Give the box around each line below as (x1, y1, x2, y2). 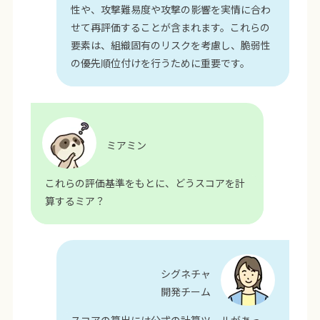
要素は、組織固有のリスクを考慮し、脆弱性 (71, 38, 271, 53)
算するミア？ (44, 193, 105, 208)
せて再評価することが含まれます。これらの (71, 20, 271, 35)
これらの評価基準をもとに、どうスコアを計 (44, 175, 245, 190)
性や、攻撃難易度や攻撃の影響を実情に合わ (71, 2, 271, 17)
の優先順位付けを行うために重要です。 (71, 56, 251, 71)
